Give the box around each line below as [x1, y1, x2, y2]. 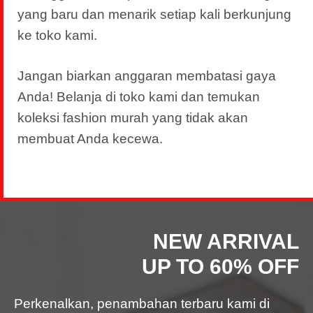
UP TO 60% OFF [142, 254, 299, 278]
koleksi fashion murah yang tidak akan [17, 110, 248, 125]
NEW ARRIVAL [153, 229, 299, 253]
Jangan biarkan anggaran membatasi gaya [17, 68, 276, 83]
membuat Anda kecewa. [17, 131, 163, 146]
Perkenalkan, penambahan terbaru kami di [14, 296, 270, 311]
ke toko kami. [17, 27, 97, 43]
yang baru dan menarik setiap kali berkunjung [17, 6, 291, 22]
